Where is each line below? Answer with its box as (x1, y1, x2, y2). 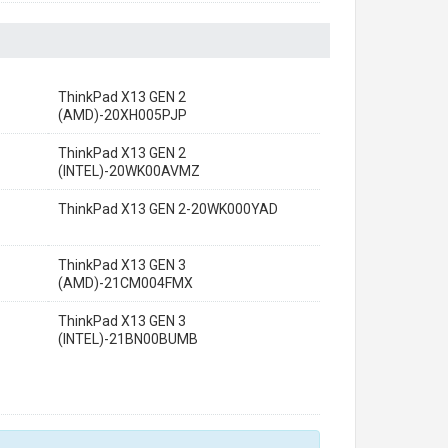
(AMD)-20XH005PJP (58, 107, 187, 123)
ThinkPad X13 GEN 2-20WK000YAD (58, 201, 278, 217)
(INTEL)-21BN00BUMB (58, 331, 198, 347)
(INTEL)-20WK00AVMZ (58, 163, 200, 179)
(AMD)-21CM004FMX (58, 275, 193, 291)
